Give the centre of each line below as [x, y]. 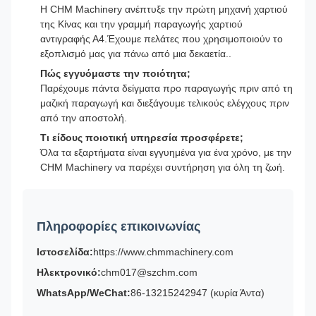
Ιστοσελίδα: [65, 252]
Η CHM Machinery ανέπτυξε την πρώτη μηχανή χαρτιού [164, 10]
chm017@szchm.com [149, 273]
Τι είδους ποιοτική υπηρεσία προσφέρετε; [142, 138]
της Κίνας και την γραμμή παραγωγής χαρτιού [141, 24]
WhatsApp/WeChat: [84, 293]
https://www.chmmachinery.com [163, 252]
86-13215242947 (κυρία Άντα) [197, 293]
